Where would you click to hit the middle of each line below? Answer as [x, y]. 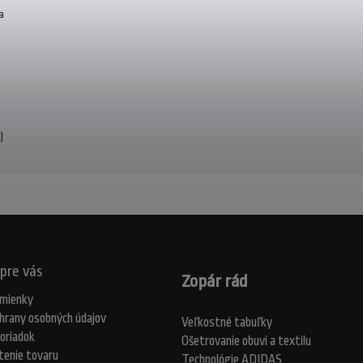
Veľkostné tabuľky [227, 322]
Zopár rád [214, 281]
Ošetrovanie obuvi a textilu [246, 341]
